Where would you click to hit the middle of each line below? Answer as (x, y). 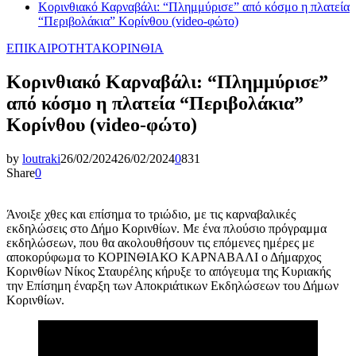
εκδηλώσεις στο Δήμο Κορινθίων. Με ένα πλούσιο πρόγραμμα (166, 228)
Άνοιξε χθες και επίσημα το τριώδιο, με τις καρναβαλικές (151, 214)
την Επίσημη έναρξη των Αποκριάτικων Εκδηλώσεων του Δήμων (172, 285)
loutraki (41, 158)
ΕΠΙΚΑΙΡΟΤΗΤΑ (54, 48)
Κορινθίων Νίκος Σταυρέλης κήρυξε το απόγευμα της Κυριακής (168, 271)
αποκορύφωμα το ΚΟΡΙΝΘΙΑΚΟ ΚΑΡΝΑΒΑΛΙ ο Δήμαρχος (164, 257)
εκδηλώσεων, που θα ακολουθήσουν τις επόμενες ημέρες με (161, 242)
